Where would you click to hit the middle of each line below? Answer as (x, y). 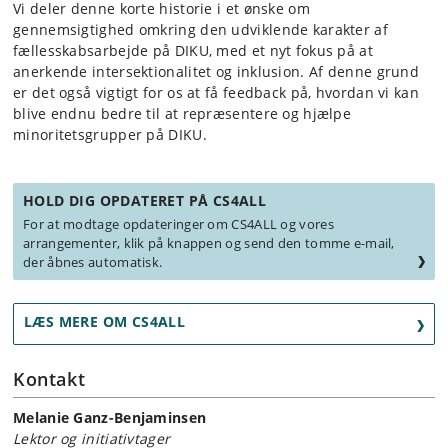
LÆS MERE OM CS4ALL (105, 322)
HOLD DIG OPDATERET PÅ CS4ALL (145, 201)
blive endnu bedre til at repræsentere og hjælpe (182, 114)
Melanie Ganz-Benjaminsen (110, 418)
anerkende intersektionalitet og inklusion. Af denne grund (216, 72)
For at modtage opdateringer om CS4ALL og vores (178, 224)
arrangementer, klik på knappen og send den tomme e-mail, (209, 243)
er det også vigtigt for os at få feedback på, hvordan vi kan (216, 93)
